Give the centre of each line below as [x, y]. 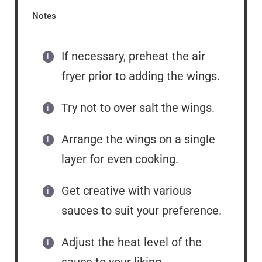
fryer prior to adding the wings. [141, 76]
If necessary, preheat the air [133, 56]
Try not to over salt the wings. [138, 107]
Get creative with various [126, 190]
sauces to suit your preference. [142, 210]
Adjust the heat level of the [132, 242]
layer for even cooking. [120, 159]
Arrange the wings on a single [138, 139]
